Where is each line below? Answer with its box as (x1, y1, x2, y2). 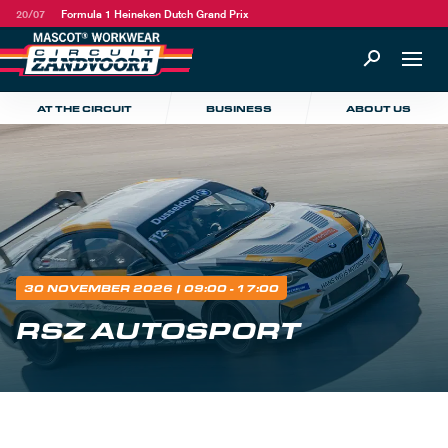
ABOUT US (346, 102, 411, 114)
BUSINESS (206, 102, 272, 114)
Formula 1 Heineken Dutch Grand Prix (61, 6, 249, 20)
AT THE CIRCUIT (37, 102, 132, 114)
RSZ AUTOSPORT (16, 313, 300, 346)
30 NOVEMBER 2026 (24, 281, 176, 295)
